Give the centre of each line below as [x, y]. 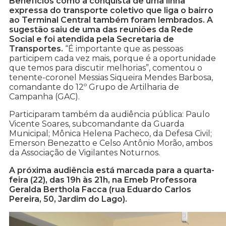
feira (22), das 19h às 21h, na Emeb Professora [103, 180]
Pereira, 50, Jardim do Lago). [68, 199]
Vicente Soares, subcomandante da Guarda [97, 124]
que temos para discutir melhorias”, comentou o [106, 68]
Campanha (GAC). [44, 97]
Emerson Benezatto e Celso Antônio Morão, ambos [111, 143]
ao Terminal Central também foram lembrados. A [111, 20]
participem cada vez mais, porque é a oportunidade [112, 59]
